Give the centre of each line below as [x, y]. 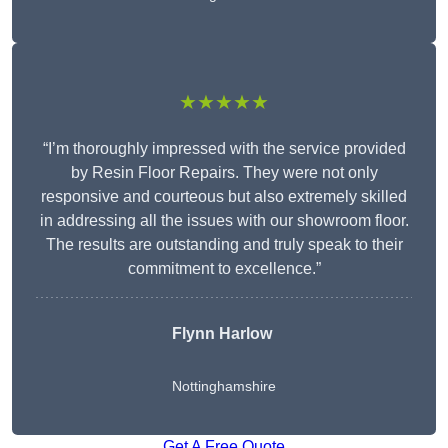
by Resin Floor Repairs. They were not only [224, 173]
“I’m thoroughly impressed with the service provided [224, 149]
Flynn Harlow [222, 334]
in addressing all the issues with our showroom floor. [224, 221]
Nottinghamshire [224, 386]
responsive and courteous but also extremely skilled [224, 197]
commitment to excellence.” [224, 269]
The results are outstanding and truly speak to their [224, 245]
